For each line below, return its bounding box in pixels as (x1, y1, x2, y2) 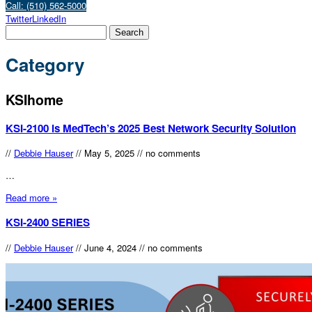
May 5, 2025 (84, 146, 134, 160)
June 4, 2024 (84, 240, 136, 254)
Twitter (6, 12, 32, 25)
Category (6, 52, 84, 78)
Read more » (6, 191, 57, 205)
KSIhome (6, 89, 63, 109)
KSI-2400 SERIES (6, 214, 90, 231)
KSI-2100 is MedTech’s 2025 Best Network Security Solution (6, 120, 296, 136)
